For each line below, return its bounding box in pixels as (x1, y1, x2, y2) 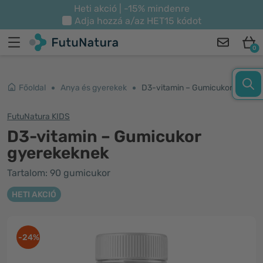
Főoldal (19, 83, 46, 93)
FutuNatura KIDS (7, 112, 70, 122)
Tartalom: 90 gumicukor (7, 167, 110, 178)
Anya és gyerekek (60, 83, 127, 93)
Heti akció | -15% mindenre (73, 3, 190, 14)
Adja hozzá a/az (74, 15, 147, 26)
